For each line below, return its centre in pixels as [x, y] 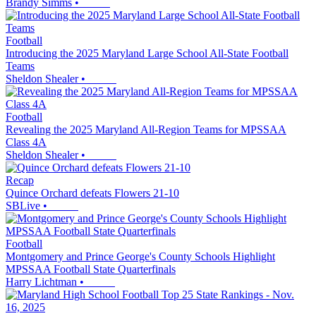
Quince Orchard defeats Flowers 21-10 [92, 193]
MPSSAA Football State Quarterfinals [91, 269]
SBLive [23, 205]
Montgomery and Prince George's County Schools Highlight [140, 256]
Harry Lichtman [41, 281]
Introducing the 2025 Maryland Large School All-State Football [147, 53]
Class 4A [26, 142]
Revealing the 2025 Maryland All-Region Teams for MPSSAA [146, 129]
